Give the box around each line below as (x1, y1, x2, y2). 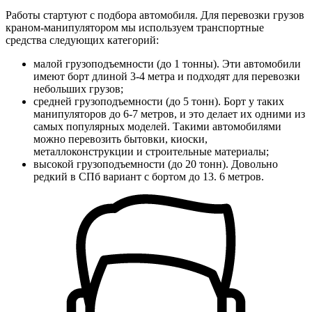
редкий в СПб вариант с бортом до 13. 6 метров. (33, 170, 264, 182)
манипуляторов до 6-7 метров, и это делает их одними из (33, 107, 305, 120)
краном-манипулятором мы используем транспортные (6, 21, 264, 33)
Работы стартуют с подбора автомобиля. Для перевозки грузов (6, 8, 304, 21)
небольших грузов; (33, 82, 123, 95)
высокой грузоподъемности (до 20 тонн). (33, 157, 228, 170)
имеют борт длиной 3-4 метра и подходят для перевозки (33, 70, 300, 82)
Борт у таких (221, 95, 284, 107)
